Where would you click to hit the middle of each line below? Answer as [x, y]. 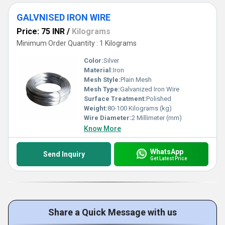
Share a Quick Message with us [113, 212]
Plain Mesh [136, 80]
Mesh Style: [102, 80]
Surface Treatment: [115, 99]
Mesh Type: [102, 89]
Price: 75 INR [41, 31]
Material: [98, 70]
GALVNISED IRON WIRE [64, 17]
